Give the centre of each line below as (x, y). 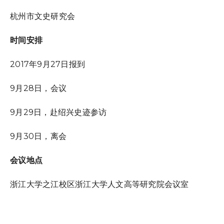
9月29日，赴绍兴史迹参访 (58, 112)
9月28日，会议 (38, 88)
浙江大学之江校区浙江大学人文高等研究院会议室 (99, 184)
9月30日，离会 (38, 136)
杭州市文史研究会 (42, 16)
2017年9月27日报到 (47, 64)
